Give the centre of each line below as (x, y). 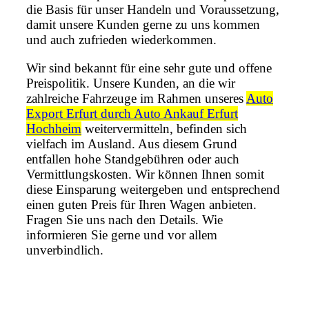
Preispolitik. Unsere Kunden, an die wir (131, 83)
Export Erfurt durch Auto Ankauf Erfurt (132, 114)
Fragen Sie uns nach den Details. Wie (124, 220)
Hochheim (54, 129)
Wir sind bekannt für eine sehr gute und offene (149, 68)
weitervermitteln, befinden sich (164, 129)
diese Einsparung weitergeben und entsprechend (153, 190)
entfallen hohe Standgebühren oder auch (133, 159)
